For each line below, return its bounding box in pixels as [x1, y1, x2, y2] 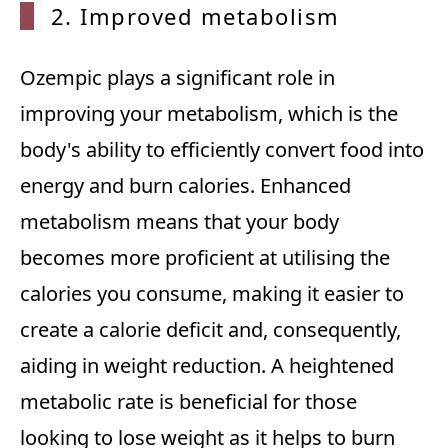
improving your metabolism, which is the [20, 100, 398, 128]
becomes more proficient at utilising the [20, 244, 390, 272]
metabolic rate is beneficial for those [20, 388, 357, 416]
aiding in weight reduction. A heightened [20, 352, 394, 380]
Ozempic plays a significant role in [20, 64, 335, 92]
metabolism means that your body [20, 208, 339, 236]
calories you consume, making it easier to [20, 280, 404, 308]
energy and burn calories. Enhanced [20, 172, 351, 200]
